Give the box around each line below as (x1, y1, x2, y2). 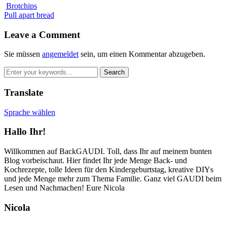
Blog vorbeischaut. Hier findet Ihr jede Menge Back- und (4, 156, 187, 165)
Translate (4, 87, 43, 98)
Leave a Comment (4, 29, 80, 40)
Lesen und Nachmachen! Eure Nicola (4, 183, 125, 193)
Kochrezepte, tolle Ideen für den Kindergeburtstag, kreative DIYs (4, 165, 213, 174)
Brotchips (6, 1, 37, 10)
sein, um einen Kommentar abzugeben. (79, 50, 205, 59)
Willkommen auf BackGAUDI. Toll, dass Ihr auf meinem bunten (4, 147, 212, 156)
